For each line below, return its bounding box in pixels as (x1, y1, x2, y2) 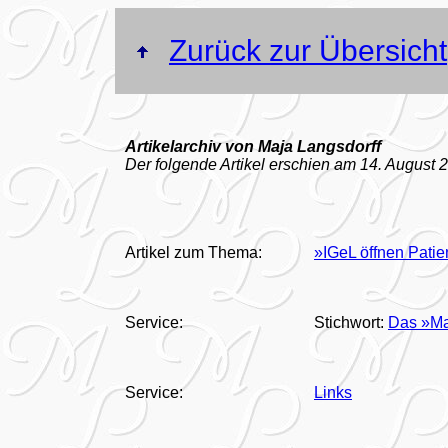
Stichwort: (314, 314, 388, 331)
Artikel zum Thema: (125, 244, 262, 261)
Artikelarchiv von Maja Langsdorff (125, 138, 381, 155)
